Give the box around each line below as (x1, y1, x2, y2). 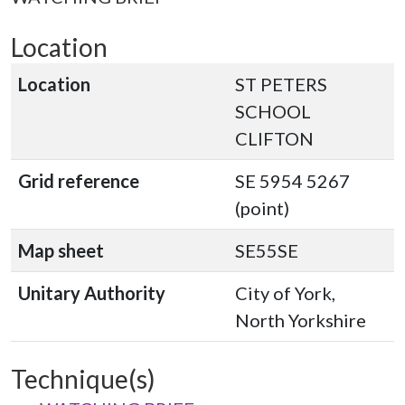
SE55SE (235, 240, 298, 261)
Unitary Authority (18, 282, 165, 304)
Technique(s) (11, 363, 155, 394)
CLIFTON (235, 127, 314, 149)
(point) (235, 197, 289, 219)
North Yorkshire (235, 309, 366, 331)
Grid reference (18, 170, 139, 192)
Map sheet (18, 240, 104, 261)
